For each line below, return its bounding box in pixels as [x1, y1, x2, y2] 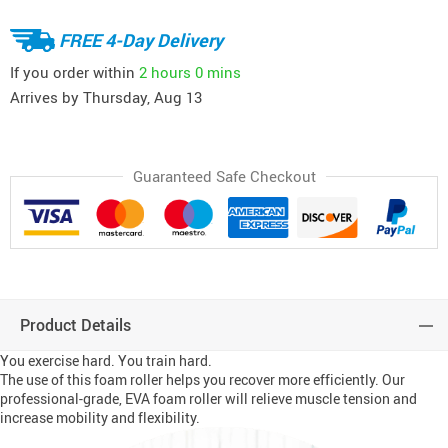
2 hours [139, 61, 191, 82]
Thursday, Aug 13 [83, 87, 202, 107]
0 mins [195, 61, 241, 82]
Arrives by [10, 87, 83, 107]
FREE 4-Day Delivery [59, 27, 223, 52]
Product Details [20, 314, 131, 337]
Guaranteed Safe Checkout [132, 166, 316, 186]
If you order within [10, 61, 139, 82]
